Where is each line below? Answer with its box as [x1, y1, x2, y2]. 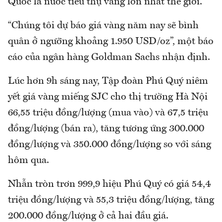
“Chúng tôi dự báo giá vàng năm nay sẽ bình [8, 20, 199, 31]
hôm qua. [8, 155, 49, 166]
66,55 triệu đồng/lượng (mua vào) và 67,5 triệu [8, 108, 208, 118]
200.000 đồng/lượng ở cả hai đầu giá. [8, 211, 168, 221]
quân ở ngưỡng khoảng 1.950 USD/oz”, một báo [8, 36, 214, 47]
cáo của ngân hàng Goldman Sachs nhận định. [8, 52, 210, 62]
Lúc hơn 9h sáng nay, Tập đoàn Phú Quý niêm [8, 76, 208, 86]
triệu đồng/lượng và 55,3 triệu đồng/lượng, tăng [8, 195, 214, 205]
